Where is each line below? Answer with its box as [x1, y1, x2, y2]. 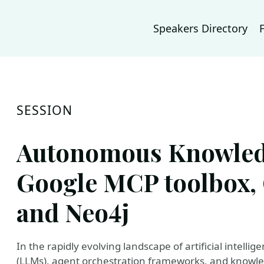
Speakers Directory [153, 21, 247, 35]
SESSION [16, 101, 73, 118]
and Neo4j [16, 196, 130, 228]
